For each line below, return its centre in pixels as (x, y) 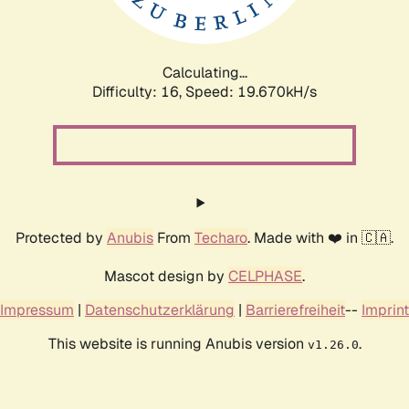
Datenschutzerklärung (160, 309)
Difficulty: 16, (139, 91)
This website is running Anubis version (178, 343)
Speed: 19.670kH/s (251, 91)
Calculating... (204, 72)
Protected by (61, 237)
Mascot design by (166, 276)
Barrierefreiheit (295, 309)
